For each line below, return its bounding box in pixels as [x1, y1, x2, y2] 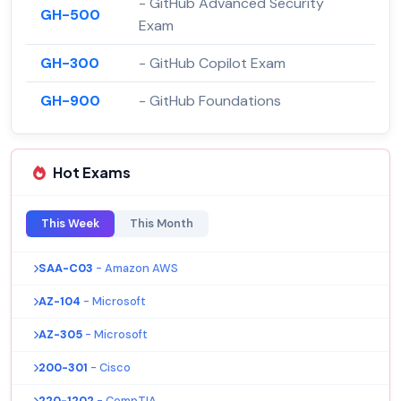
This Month [130, 216, 193, 232]
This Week [41, 216, 99, 232]
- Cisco [90, 360, 131, 376]
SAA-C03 [38, 260, 93, 277]
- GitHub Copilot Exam [139, 54, 286, 73]
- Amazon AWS [96, 260, 178, 277]
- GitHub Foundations [139, 91, 281, 111]
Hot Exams [53, 163, 131, 183]
